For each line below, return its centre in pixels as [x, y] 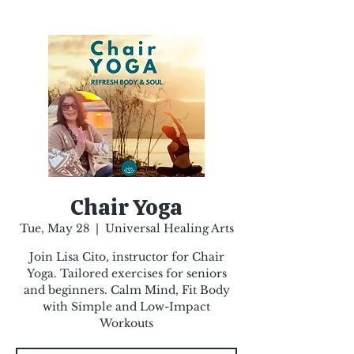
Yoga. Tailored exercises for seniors [126, 273]
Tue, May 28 [54, 228]
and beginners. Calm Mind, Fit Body [126, 290]
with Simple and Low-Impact [126, 307]
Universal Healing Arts [169, 228]
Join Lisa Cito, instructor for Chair [126, 257]
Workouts [126, 323]
